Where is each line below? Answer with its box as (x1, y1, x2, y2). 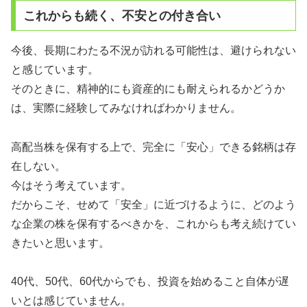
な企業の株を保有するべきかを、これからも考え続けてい (11, 217, 296, 230)
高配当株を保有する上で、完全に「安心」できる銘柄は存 (11, 140, 296, 153)
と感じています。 (11, 63, 99, 75)
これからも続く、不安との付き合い (23, 8, 221, 23)
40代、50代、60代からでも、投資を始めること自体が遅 (11, 275, 289, 288)
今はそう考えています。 (11, 179, 132, 191)
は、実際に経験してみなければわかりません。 (11, 101, 241, 114)
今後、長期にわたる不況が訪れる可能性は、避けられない (11, 44, 296, 56)
